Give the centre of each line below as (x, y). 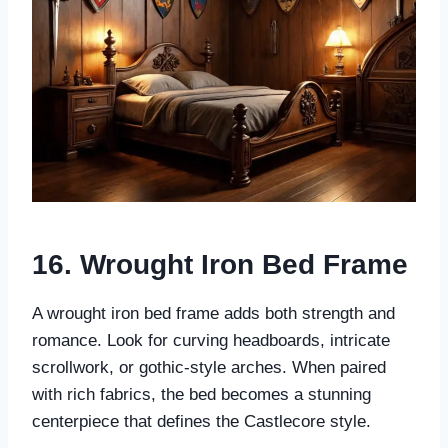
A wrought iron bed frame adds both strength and (213, 314)
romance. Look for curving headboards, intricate (211, 341)
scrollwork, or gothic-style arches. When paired (209, 368)
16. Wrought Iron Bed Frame (220, 265)
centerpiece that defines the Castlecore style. (201, 422)
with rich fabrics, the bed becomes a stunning (201, 395)
